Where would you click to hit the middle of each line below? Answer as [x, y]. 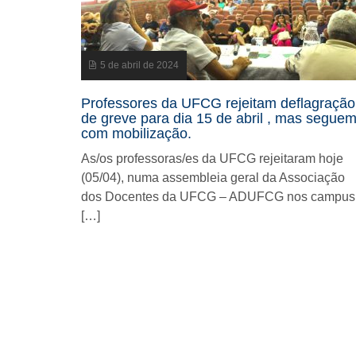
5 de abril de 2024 [139, 65]
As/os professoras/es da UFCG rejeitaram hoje [212, 159]
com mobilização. [136, 133]
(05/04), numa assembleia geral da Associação [213, 178]
